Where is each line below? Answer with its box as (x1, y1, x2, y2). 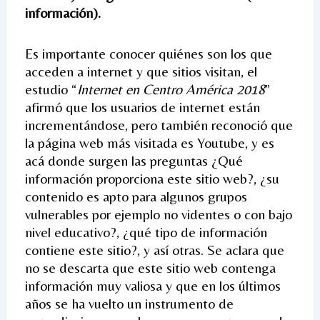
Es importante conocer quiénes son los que (24, 44, 272, 61)
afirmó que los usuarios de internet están (24, 98, 260, 115)
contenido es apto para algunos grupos (24, 187, 247, 204)
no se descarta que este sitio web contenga (24, 259, 276, 276)
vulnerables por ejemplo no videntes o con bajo (24, 205, 292, 222)
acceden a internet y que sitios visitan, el (24, 62, 257, 79)
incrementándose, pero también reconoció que (24, 116, 293, 133)
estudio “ (24, 80, 77, 97)
